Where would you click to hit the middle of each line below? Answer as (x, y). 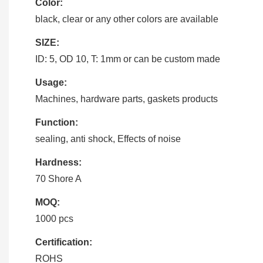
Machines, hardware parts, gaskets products (127, 99)
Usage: (51, 82)
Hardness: (58, 162)
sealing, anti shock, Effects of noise (108, 139)
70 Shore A (58, 178)
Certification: (64, 242)
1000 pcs (54, 218)
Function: (57, 122)
